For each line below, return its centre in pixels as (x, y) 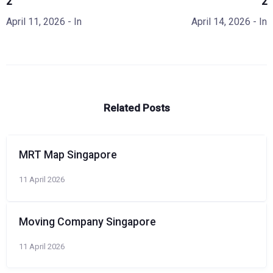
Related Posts (136, 108)
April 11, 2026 (36, 22)
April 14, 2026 (221, 22)
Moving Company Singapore (87, 222)
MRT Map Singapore (68, 155)
